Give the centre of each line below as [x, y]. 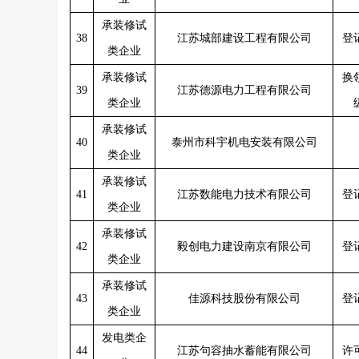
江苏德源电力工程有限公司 [244, 90]
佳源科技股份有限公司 [244, 298]
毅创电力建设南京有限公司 [244, 246]
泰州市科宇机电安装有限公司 [244, 142]
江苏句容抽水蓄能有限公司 [244, 351]
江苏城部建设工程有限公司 [244, 38]
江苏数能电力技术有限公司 [244, 194]
